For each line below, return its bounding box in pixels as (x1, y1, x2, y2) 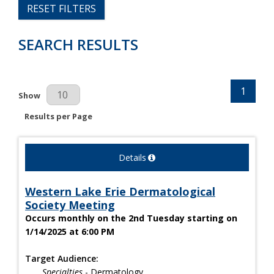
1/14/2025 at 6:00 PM (25, 226, 114, 238)
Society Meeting (25, 198, 115, 213)
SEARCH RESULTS (18, 34, 138, 54)
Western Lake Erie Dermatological (25, 184, 215, 199)
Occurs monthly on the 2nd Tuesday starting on (25, 212, 237, 224)
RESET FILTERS (27, 1, 96, 15)
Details (119, 152, 146, 164)
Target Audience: (25, 253, 98, 265)
